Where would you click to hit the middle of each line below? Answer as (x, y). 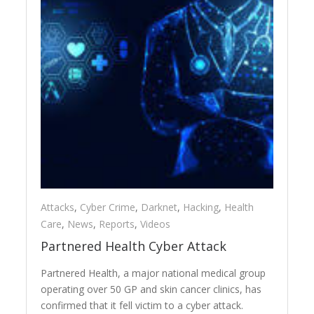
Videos (156, 224)
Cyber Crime (108, 207)
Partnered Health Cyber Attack (134, 246)
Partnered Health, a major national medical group (153, 273)
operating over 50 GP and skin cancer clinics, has (151, 289)
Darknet (159, 207)
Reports (117, 224)
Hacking (201, 207)
